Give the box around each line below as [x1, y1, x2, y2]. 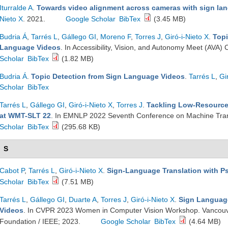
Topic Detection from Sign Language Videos [31, 72, 185, 80]
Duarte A [69, 195, 97, 204]
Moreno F [100, 33, 131, 41]
